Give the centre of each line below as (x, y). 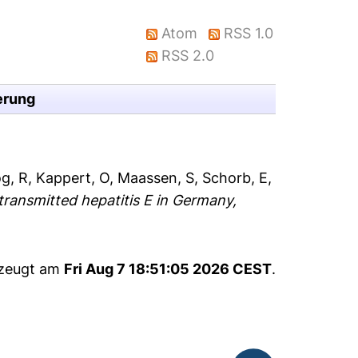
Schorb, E (235, 178)
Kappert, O (73, 178)
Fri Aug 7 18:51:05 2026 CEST (167, 269)
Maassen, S (156, 178)
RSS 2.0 (188, 56)
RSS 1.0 (249, 33)
